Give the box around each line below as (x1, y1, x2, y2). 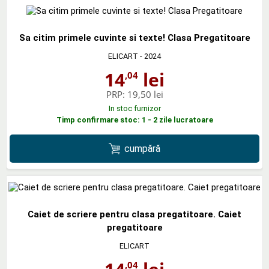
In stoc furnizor (108, 104, 161, 113)
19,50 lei (127, 88, 163, 101)
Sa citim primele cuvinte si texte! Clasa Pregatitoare (19, 32, 250, 44)
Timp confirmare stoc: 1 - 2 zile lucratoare (56, 115, 213, 125)
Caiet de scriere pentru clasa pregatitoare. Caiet (28, 209, 241, 220)
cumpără (124, 142, 161, 154)
